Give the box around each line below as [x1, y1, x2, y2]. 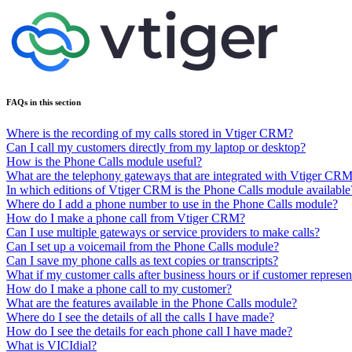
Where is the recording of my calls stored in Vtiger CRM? [6, 126, 293, 140]
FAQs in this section [6, 97, 81, 107]
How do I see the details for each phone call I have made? [6, 324, 292, 338]
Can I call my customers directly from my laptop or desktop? [6, 140, 306, 154]
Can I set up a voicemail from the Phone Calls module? [6, 239, 279, 253]
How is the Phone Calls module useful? [6, 154, 202, 168]
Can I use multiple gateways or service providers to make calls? [6, 225, 320, 239]
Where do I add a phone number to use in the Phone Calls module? [6, 196, 338, 211]
